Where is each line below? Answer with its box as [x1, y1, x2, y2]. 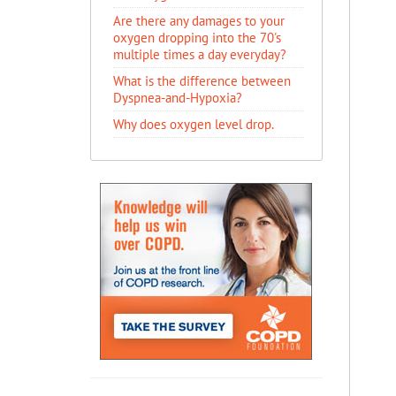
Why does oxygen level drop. [113, 116, 274, 133]
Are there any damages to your [113, 12, 285, 29]
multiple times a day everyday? [113, 46, 286, 63]
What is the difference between [113, 72, 291, 89]
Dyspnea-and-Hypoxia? [113, 89, 242, 106]
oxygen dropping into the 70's [113, 29, 281, 46]
